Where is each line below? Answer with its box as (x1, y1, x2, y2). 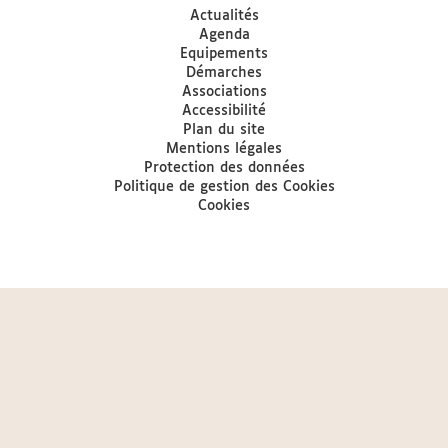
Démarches (186, 66, 262, 80)
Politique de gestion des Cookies (113, 180, 335, 194)
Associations (181, 85, 267, 99)
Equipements (180, 47, 268, 61)
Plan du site (183, 123, 265, 137)
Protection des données (143, 161, 305, 175)
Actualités (189, 9, 259, 23)
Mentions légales (166, 142, 282, 156)
